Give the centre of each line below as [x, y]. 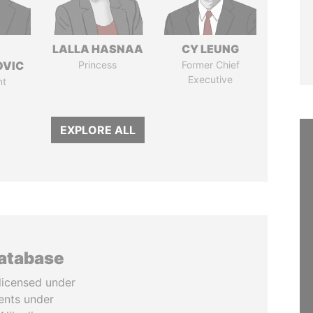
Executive [211, 79]
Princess [98, 65]
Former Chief [210, 65]
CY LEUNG [211, 49]
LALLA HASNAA [97, 49]
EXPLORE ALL [97, 130]
